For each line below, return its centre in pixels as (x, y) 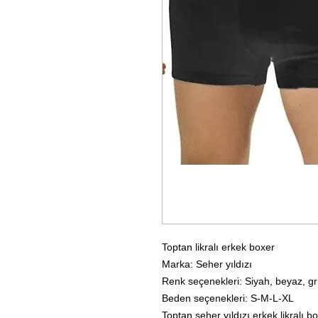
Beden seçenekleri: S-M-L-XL (228, 298)
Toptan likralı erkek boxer (218, 247)
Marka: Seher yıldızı (207, 264)
